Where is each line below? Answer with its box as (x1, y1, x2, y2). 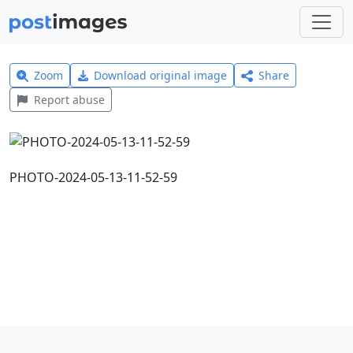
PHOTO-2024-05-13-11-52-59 (9, 168, 177, 186)
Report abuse (33, 92, 105, 107)
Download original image (94, 68, 228, 83)
